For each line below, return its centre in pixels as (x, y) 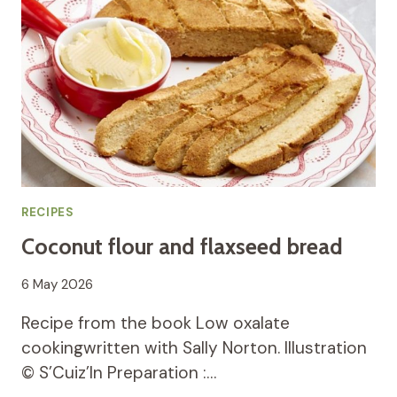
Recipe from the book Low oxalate (156, 323)
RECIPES (48, 213)
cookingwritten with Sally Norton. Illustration (194, 347)
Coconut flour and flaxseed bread (182, 247)
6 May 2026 (57, 284)
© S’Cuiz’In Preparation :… (119, 372)
